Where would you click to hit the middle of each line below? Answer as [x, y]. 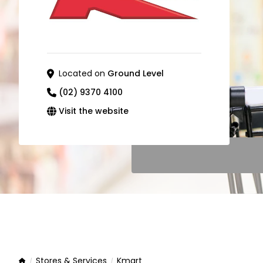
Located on [83, 73]
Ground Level [136, 73]
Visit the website [94, 111]
